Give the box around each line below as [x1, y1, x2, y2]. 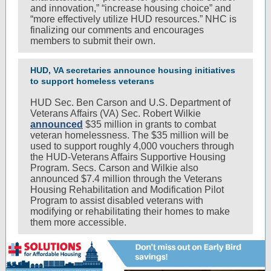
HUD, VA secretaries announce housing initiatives [30, 65, 235, 75]
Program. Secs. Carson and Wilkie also [30, 163, 198, 173]
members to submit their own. [30, 36, 158, 46]
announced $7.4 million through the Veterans [30, 174, 222, 184]
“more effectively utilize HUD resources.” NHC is [30, 14, 237, 24]
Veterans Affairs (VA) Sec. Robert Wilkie [30, 108, 201, 119]
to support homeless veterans [30, 76, 154, 86]
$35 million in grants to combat [83, 119, 216, 129]
